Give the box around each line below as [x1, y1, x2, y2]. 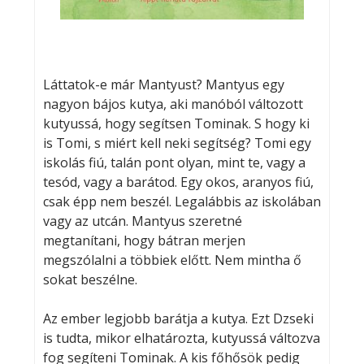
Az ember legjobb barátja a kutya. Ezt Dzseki [42, 309, 314, 327]
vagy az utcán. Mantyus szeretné [42, 211, 242, 230]
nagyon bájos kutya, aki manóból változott [42, 94, 303, 113]
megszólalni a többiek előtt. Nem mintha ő [42, 250, 301, 269]
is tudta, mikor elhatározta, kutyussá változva [42, 328, 320, 347]
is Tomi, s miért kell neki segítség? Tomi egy [42, 133, 311, 152]
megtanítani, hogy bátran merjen [42, 231, 245, 249]
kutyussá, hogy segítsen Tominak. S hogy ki [42, 114, 310, 132]
